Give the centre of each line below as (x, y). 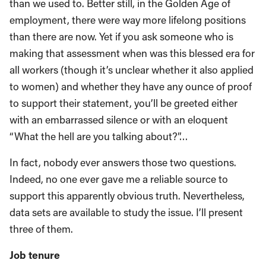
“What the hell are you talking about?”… (99, 137)
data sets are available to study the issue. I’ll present (126, 213)
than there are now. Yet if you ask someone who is (121, 37)
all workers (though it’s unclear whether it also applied (132, 70)
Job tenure (35, 255)
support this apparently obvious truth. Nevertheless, (127, 196)
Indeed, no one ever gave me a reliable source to (119, 179)
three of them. (41, 229)
